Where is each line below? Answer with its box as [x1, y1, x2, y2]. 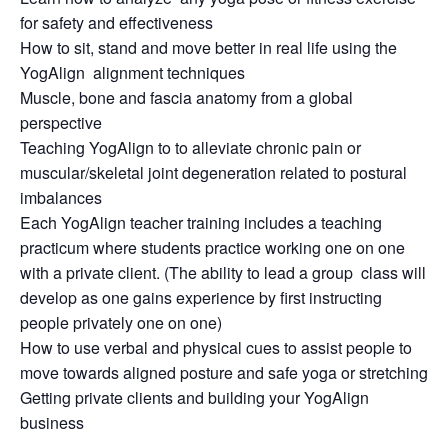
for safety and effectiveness [20, 10, 213, 34]
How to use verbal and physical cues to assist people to [20, 335, 412, 359]
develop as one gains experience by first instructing [20, 285, 382, 309]
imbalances [20, 185, 102, 209]
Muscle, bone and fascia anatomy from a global [20, 85, 353, 109]
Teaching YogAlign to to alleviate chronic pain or [20, 135, 361, 159]
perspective [20, 110, 102, 134]
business [20, 410, 84, 434]
